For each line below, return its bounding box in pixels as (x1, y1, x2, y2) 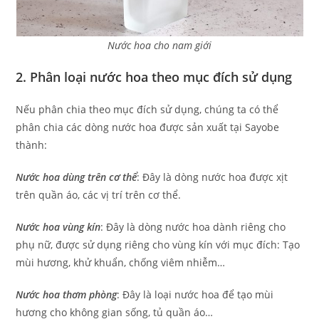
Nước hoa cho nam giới (108, 38, 211, 52)
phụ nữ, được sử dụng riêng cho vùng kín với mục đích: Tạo (16, 238, 300, 251)
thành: (16, 138, 48, 152)
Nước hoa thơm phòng (16, 288, 117, 301)
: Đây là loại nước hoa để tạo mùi (117, 288, 274, 301)
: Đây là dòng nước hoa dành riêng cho (100, 220, 286, 234)
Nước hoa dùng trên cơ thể (16, 170, 137, 184)
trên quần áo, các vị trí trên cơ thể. (16, 188, 182, 202)
